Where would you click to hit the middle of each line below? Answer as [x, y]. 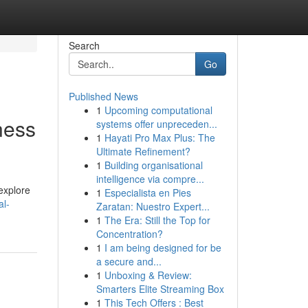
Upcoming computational [158, 110]
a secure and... [129, 261]
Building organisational [153, 165]
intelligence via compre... [150, 179]
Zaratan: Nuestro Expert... [153, 206]
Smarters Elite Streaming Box [160, 289]
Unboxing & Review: [148, 275]
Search [84, 45]
